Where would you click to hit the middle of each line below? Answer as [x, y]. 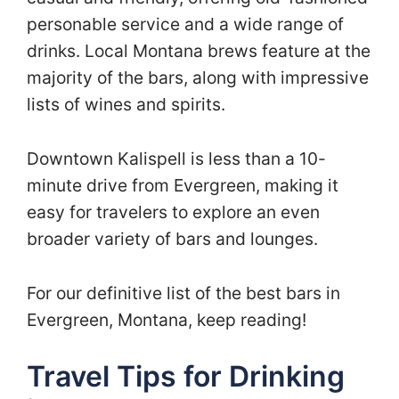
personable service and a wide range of [185, 24]
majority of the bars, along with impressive [198, 78]
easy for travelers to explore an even [173, 212]
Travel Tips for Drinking [186, 377]
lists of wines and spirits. [128, 105]
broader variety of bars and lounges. [175, 238]
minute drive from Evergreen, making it [183, 185]
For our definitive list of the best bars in [183, 293]
